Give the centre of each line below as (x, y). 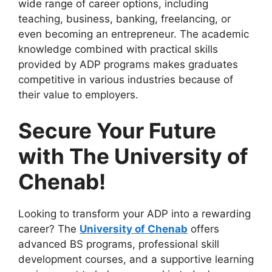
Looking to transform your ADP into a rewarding (134, 214)
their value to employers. (78, 94)
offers (203, 229)
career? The (49, 229)
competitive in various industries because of (126, 79)
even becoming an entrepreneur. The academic (134, 34)
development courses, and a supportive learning (136, 260)
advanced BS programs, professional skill (119, 244)
